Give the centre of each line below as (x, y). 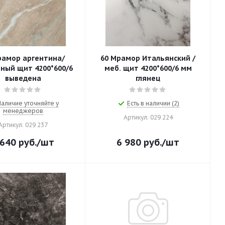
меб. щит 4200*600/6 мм (148, 68)
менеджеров (23, 111)
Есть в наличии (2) (153, 103)
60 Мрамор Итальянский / (148, 58)
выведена (23, 78)
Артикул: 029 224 (148, 117)
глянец (148, 78)
